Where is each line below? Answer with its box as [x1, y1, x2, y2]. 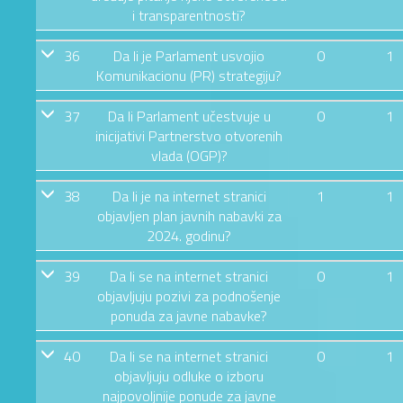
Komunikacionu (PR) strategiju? [96, 64, 282, 86]
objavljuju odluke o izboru [114, 364, 264, 387]
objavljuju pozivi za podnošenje [97, 284, 281, 307]
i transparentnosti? [132, 4, 246, 26]
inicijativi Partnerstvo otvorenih [95, 124, 282, 147]
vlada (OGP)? [150, 144, 228, 166]
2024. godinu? [147, 224, 231, 246]
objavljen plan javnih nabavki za [96, 204, 282, 227]
